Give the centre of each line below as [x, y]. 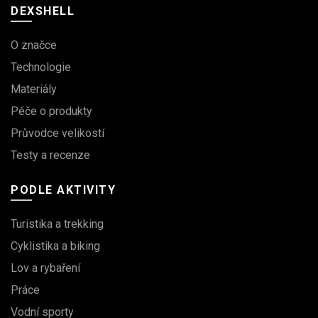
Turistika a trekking [57, 224]
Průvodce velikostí [57, 133]
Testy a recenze [50, 155]
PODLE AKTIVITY [63, 190]
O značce [34, 45]
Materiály [34, 89]
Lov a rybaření [45, 268]
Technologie [41, 67]
